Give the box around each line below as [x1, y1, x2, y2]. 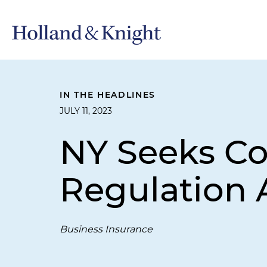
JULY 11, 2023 [60, 105, 112, 116]
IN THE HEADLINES [60, 89, 156, 100]
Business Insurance [60, 223, 153, 235]
